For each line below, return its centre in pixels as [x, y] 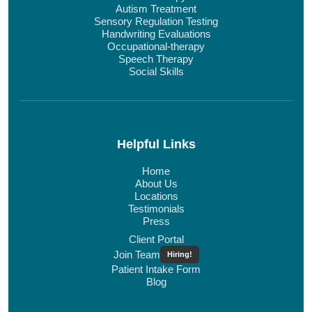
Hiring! [179, 255]
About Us [156, 184]
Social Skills [156, 72]
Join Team [136, 254]
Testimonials [156, 209]
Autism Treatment [156, 9]
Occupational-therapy [156, 47]
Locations [156, 196]
